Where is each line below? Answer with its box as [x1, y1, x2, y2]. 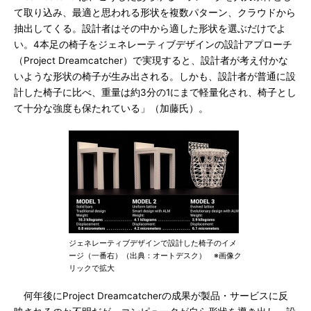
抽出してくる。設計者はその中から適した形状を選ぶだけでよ [14, 23, 286, 34]
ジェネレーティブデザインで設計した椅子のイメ [69, 238, 237, 248]
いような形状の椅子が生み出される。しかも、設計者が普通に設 [14, 71, 296, 82]
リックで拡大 [69, 263, 115, 273]
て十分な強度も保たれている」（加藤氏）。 [14, 103, 208, 114]
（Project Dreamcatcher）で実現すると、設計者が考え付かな [14, 55, 288, 66]
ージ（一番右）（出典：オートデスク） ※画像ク [69, 251, 242, 260]
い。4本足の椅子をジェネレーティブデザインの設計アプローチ [14, 39, 292, 50]
